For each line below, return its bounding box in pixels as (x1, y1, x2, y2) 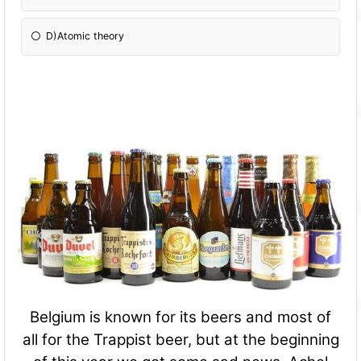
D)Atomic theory (46, 30, 125, 43)
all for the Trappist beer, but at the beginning (22, 330, 339, 350)
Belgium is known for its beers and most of (30, 308, 331, 327)
